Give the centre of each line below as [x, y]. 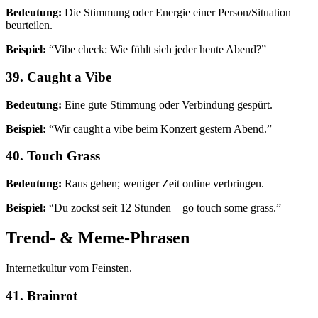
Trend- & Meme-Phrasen [98, 237]
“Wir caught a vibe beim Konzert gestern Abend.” [159, 128]
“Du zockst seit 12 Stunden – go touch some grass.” [164, 208]
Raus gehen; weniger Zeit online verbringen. [163, 183]
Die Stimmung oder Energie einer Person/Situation [176, 13]
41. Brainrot [42, 295]
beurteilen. [29, 26]
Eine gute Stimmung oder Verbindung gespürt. [167, 104]
